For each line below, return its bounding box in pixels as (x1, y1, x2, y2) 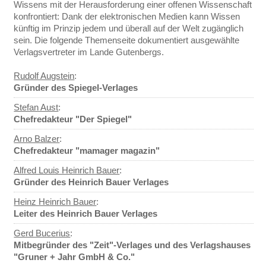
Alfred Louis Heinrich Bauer (14, 165, 120, 175)
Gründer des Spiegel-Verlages (14, 83, 138, 93)
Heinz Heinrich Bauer (14, 197, 97, 207)
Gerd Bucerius (14, 228, 71, 238)
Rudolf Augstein (14, 71, 75, 81)
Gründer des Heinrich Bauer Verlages (14, 177, 169, 187)
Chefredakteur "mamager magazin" (14, 145, 160, 156)
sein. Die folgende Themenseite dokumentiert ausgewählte (14, 35, 240, 45)
